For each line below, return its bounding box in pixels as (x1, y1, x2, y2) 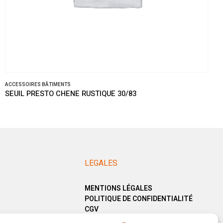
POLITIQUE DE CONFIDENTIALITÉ (84, 194, 193, 204)
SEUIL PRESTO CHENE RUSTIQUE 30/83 (5, 89, 136, 100)
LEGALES (84, 157, 117, 169)
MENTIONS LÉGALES (84, 183, 152, 194)
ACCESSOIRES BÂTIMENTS (5, 81, 71, 89)
